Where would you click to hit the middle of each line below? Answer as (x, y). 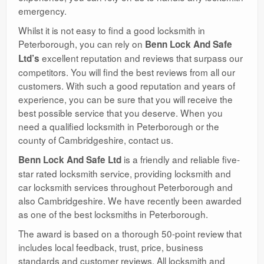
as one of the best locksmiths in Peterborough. (113, 214)
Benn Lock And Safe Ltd (70, 159)
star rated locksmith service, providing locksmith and (125, 173)
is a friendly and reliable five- (181, 159)
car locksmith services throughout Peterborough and (126, 187)
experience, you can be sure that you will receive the (126, 99)
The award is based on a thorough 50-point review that (130, 233)
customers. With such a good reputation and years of (127, 85)
